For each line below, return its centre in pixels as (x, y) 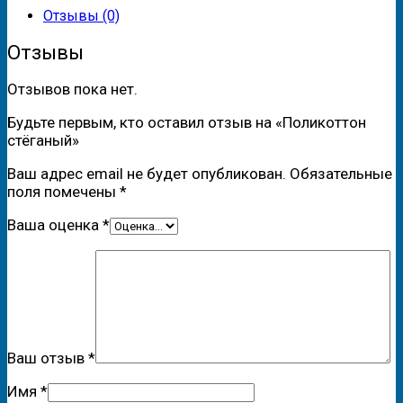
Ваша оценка (55, 224)
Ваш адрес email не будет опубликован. (147, 173)
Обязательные (341, 173)
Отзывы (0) (81, 16)
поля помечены (63, 191)
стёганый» (43, 140)
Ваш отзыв (48, 358)
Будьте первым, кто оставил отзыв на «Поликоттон (187, 122)
